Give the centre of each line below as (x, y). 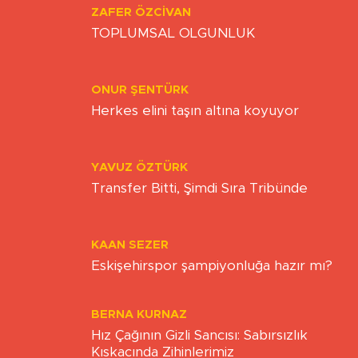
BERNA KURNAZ (139, 314)
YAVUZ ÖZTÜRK (139, 168)
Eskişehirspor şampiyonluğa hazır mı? (212, 266)
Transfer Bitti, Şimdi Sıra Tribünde (199, 189)
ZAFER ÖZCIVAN (141, 13)
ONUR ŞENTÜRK (140, 90)
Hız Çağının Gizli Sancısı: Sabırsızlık (199, 335)
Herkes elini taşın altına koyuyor (195, 111)
